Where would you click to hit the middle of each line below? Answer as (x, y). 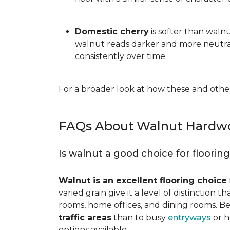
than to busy (140, 217)
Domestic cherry (112, 32)
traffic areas (85, 217)
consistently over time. (121, 56)
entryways (189, 217)
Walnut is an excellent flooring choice (143, 180)
